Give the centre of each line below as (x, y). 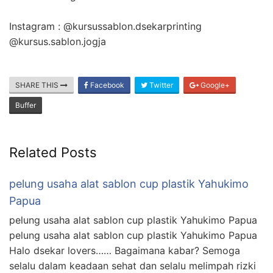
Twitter (160, 85)
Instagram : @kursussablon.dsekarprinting (105, 27)
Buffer (26, 105)
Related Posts (53, 153)
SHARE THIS (38, 85)
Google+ (214, 85)
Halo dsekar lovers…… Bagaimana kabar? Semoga (125, 251)
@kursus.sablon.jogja (58, 42)
